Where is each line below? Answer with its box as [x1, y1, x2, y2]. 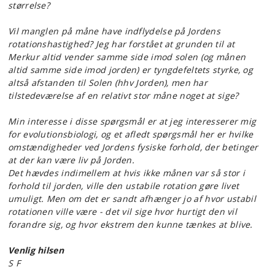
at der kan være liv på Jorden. [8, 154, 135, 166]
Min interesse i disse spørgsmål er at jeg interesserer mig [8, 115, 257, 127]
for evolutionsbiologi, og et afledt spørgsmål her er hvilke [8, 128, 254, 140]
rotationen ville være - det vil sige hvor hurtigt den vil [8, 206, 238, 217]
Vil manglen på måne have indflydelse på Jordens [8, 25, 221, 37]
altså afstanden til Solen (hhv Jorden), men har [8, 77, 208, 88]
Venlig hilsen [8, 244, 64, 256]
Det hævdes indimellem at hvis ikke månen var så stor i [8, 167, 246, 179]
